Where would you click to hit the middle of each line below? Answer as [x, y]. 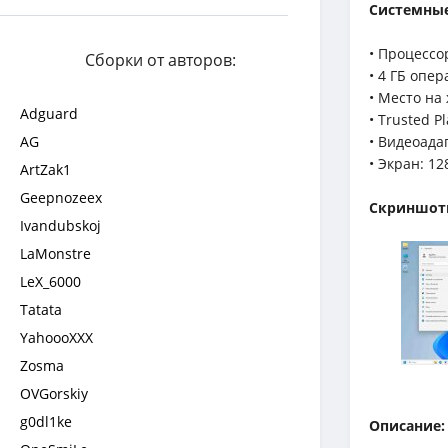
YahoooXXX [56, 337]
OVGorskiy [54, 393]
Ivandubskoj [60, 225]
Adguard [49, 113]
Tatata [41, 309]
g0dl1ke [46, 421]
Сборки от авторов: [160, 60]
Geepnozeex [61, 197]
